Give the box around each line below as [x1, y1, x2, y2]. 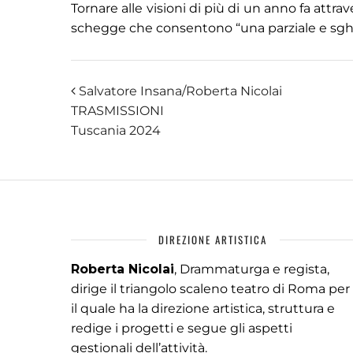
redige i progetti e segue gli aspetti [71, 321, 292, 336]
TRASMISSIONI [71, 103, 164, 119]
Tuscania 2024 [71, 123, 161, 139]
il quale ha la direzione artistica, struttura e [71, 301, 335, 317]
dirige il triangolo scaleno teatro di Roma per [71, 281, 350, 297]
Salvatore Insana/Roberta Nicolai [76, 84, 282, 99]
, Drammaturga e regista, [174, 262, 329, 277]
